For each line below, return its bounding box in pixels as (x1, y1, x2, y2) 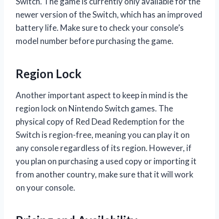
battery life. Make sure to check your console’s (16, 22, 184, 33)
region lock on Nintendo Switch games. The (16, 103, 173, 113)
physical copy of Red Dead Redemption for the (16, 116, 184, 127)
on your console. (16, 182, 75, 193)
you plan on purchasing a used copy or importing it (16, 155, 197, 166)
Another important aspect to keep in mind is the (16, 89, 188, 100)
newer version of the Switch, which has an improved (16, 9, 202, 20)
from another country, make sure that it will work (16, 169, 194, 179)
